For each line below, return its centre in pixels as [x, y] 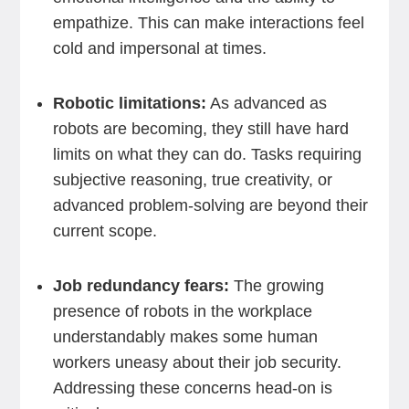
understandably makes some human [185, 337]
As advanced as [266, 103]
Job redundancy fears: [141, 286]
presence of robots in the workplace [182, 311]
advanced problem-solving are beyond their [210, 205]
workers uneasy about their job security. [197, 362]
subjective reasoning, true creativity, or [192, 180]
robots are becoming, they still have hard [200, 129]
